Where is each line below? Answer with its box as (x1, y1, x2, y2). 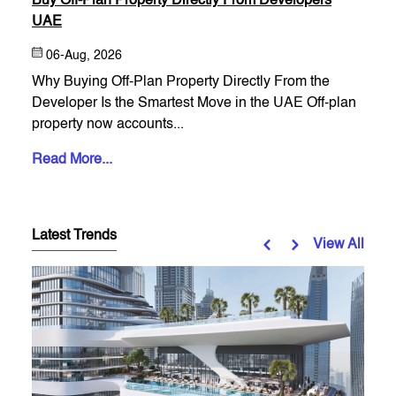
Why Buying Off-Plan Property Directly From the (32, 75, 330, 90)
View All (313, 238, 364, 253)
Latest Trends (32, 229, 117, 244)
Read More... (32, 153, 112, 168)
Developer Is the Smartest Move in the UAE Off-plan (32, 96, 307, 111)
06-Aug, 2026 (46, 49, 122, 63)
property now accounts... (32, 118, 184, 133)
